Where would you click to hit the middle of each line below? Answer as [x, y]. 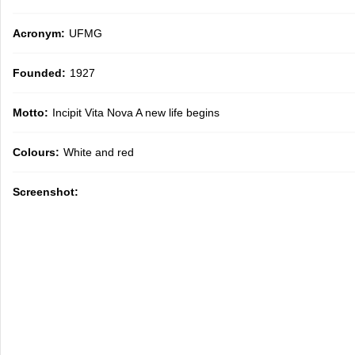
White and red [99, 152]
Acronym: [39, 33]
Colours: [36, 152]
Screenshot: [46, 192]
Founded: [40, 73]
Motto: [31, 113]
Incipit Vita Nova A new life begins [136, 113]
